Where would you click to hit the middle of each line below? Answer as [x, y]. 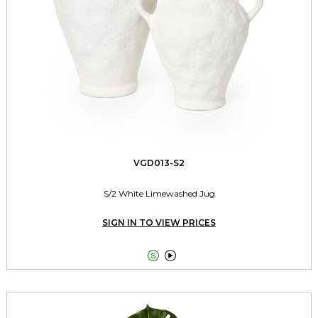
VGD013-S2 [159, 163]
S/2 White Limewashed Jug [159, 193]
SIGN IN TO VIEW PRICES [159, 223]
